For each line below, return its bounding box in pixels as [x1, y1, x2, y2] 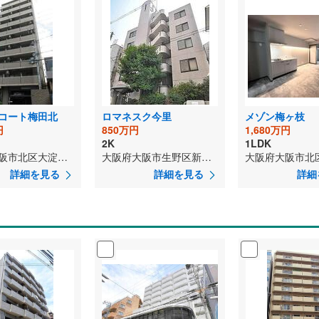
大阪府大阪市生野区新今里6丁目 [202, 149, 211, 164]
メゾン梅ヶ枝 [245, 108, 305, 123]
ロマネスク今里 [102, 108, 172, 123]
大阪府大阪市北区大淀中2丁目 [58, 149, 68, 164]
